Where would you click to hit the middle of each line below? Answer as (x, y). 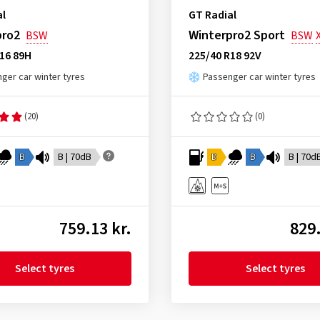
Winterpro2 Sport (236, 35)
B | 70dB (75, 157)
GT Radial (212, 15)
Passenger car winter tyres (259, 77)
